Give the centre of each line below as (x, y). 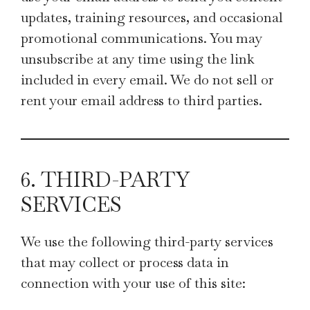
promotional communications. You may (142, 38)
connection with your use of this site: (133, 283)
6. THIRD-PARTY (105, 180)
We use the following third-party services (147, 241)
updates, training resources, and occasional (152, 17)
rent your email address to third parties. (142, 100)
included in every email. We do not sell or (147, 80)
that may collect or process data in (125, 262)
